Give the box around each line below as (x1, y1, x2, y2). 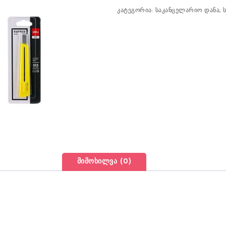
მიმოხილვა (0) (77, 157, 132, 165)
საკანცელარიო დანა (155, 8, 220, 14)
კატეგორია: (117, 8, 155, 14)
